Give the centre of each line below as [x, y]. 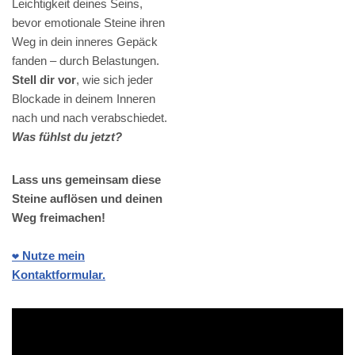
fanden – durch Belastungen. [86, 61]
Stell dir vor [44, 80]
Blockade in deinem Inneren [84, 99]
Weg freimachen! [59, 218]
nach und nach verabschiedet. [90, 118]
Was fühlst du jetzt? [67, 137]
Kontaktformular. [59, 275]
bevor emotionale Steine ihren [88, 23]
